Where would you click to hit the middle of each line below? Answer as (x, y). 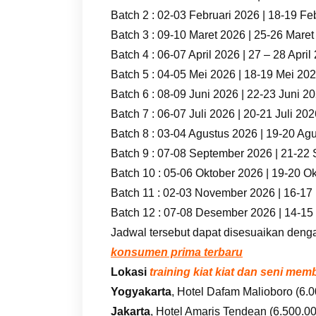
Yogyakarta (141, 291)
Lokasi (129, 272)
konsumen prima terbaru (177, 252)
